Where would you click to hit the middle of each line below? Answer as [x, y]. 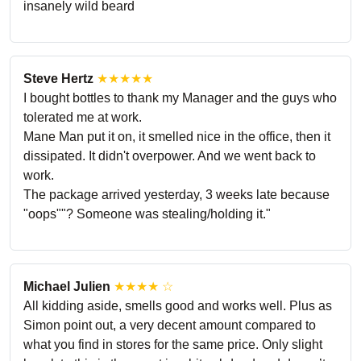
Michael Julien [67, 286]
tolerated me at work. [83, 117]
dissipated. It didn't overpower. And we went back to [170, 156]
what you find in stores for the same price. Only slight [173, 344]
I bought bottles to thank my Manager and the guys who [180, 98]
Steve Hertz [58, 78]
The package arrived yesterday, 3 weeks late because [176, 194]
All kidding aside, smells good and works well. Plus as [178, 305]
